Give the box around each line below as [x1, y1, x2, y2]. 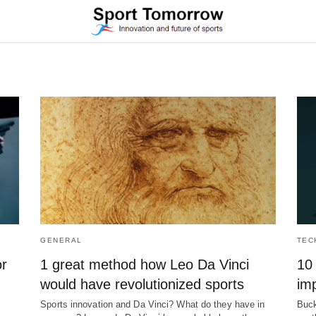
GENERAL [40, 236, 83, 245]
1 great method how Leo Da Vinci [40, 257, 250, 273]
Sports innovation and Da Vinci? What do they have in [40, 299, 265, 310]
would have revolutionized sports [40, 276, 245, 293]
